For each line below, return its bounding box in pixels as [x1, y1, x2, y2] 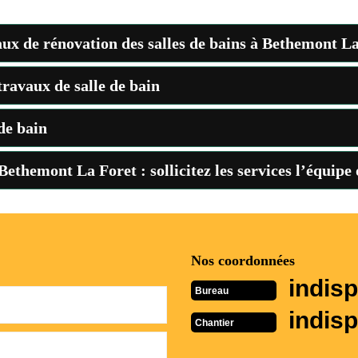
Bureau [195, 284, 229, 296]
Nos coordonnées [191, 253, 295, 268]
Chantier [195, 316, 234, 328]
